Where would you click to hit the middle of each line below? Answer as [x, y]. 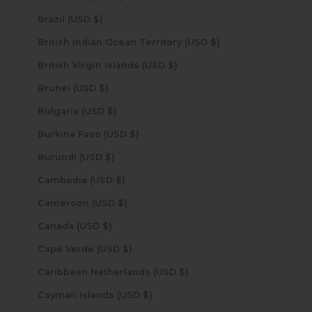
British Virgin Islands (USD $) [172, 65]
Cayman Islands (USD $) [147, 295]
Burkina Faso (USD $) [134, 134]
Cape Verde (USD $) [127, 249]
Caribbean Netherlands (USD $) [184, 272]
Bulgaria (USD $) [112, 111]
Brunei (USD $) [103, 88]
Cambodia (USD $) [120, 180]
